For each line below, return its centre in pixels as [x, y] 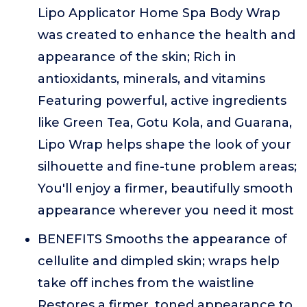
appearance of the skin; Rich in [137, 57]
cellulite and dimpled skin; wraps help [159, 261]
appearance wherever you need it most [166, 210]
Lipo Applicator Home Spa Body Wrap [159, 13]
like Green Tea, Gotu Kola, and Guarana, [165, 123]
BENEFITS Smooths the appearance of [162, 239]
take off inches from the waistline [146, 283]
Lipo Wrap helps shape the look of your [164, 145]
